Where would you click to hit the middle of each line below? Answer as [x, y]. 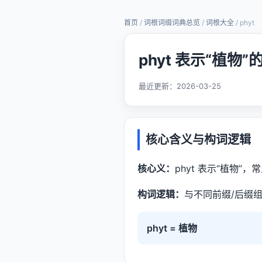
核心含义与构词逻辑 [198, 140]
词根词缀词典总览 [172, 23]
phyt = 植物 [172, 228]
